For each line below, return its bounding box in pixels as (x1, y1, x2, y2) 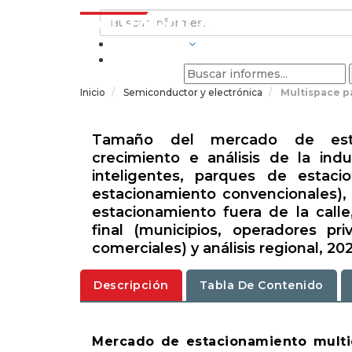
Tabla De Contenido (199, 278, 324, 292)
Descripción (93, 278, 169, 292)
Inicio (80, 86, 105, 98)
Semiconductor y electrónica (123, 86, 265, 98)
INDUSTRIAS (112, 37, 185, 51)
